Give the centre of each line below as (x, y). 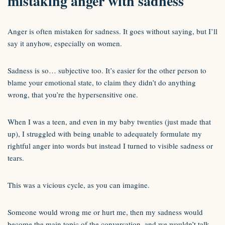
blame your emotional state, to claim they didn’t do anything (102, 82)
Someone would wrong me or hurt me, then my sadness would (105, 212)
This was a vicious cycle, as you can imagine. (79, 185)
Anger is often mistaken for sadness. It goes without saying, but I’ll (113, 31)
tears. (16, 158)
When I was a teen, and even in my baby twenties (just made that (109, 122)
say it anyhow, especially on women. (65, 43)
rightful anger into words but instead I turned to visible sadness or (110, 146)
